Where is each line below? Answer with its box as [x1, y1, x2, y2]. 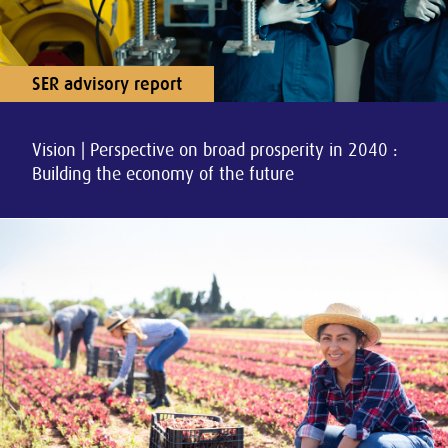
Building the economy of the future [32, 164, 294, 184]
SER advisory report [32, 74, 182, 94]
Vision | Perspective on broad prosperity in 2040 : [32, 140, 398, 160]
